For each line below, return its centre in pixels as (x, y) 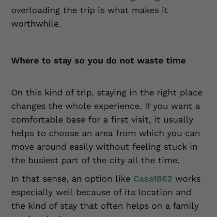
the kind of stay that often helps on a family (105, 206)
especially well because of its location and (101, 192)
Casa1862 (153, 178)
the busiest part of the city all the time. (95, 160)
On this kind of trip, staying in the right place (107, 92)
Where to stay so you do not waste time (98, 60)
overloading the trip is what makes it (90, 10)
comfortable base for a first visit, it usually (102, 119)
